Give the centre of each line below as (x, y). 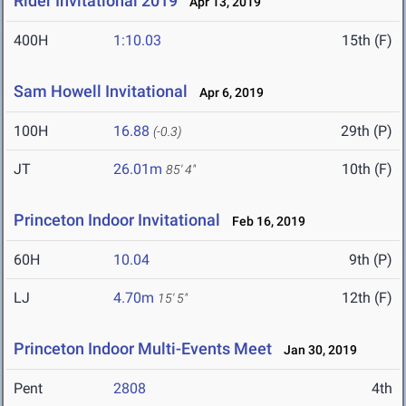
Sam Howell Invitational (101, 92)
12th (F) (367, 298)
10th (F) (367, 169)
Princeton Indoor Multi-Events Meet (143, 349)
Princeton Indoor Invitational (117, 220)
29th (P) (367, 131)
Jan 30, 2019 (316, 350)
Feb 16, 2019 (265, 222)
